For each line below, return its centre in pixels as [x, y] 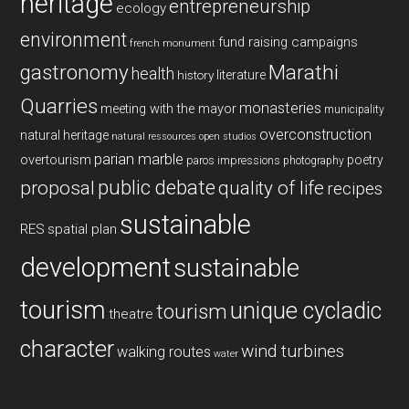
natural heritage [65, 135]
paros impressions [234, 160]
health [153, 73]
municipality [355, 109]
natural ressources [154, 136]
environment [74, 39]
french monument [173, 43]
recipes [355, 189]
